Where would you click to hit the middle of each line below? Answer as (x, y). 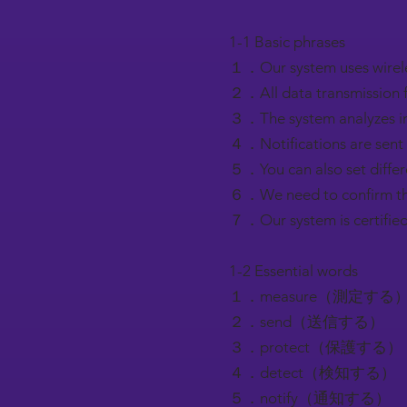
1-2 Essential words (293, 271)
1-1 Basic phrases (287, 42)
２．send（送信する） (307, 322)
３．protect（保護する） (316, 347)
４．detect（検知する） (313, 372)
